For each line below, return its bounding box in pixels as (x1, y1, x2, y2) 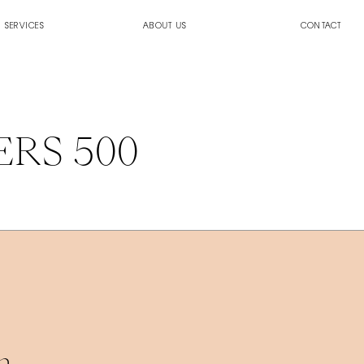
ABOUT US (143, 21, 187, 32)
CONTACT (301, 21, 342, 32)
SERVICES (4, 21, 44, 32)
